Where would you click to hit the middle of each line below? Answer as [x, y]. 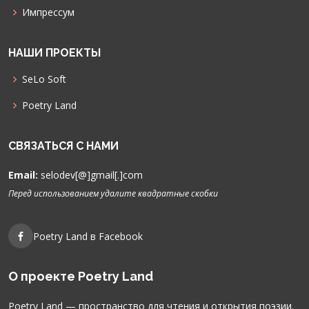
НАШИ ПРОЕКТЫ [54, 53]
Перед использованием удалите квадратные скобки [113, 194]
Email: [23, 175]
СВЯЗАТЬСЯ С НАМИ [63, 146]
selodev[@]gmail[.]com [90, 175]
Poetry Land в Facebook [88, 236]
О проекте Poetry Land [81, 277]
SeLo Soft [44, 79]
